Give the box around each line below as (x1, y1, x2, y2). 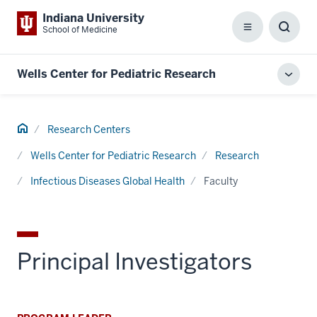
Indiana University (42, 11, 144, 25)
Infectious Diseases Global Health (30, 175, 185, 188)
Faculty (204, 175, 238, 188)
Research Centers (47, 123, 130, 136)
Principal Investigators (17, 247, 252, 276)
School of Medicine (42, 24, 117, 35)
